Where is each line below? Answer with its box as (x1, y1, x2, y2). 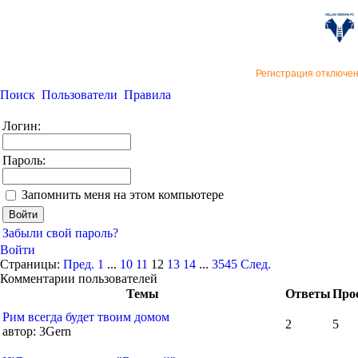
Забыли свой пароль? (2, 226, 118, 240)
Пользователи (42, 88, 117, 101)
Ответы (285, 287, 331, 300)
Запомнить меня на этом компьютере (22, 188, 224, 201)
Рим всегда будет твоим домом (2, 310, 169, 324)
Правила (124, 88, 171, 101)
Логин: (2, 119, 41, 133)
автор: (2, 324, 36, 338)
